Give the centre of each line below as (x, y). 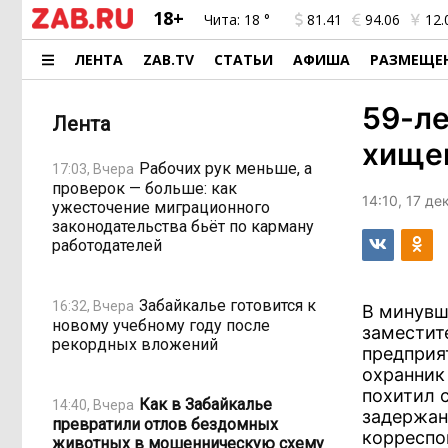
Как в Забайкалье (205, 404)
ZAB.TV (169, 59)
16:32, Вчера (93, 305)
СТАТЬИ (244, 59)
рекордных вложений (135, 344)
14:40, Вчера (93, 404)
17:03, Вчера (93, 168)
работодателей (107, 245)
